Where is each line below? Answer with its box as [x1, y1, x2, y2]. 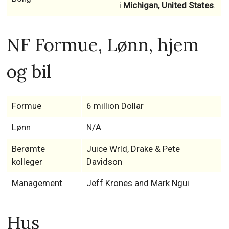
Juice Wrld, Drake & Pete [86, 144, 180, 154]
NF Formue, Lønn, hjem [7, 33, 199, 57]
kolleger [11, 156, 42, 167]
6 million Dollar [86, 101, 144, 111]
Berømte [11, 144, 45, 154]
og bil [7, 60, 52, 83]
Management [11, 178, 62, 189]
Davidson [86, 156, 122, 167]
